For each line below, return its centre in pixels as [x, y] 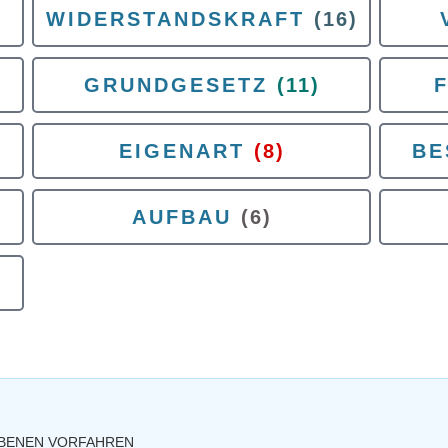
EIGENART [181, 151]
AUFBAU [181, 217]
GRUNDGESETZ [175, 85]
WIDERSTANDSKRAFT [175, 19]
